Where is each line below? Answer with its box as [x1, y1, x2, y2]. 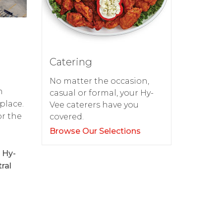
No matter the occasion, [49, 76, 149, 86]
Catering [49, 56, 92, 68]
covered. [49, 112, 84, 122]
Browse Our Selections [49, 126, 141, 136]
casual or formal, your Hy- [49, 88, 154, 98]
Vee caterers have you [49, 100, 139, 110]
